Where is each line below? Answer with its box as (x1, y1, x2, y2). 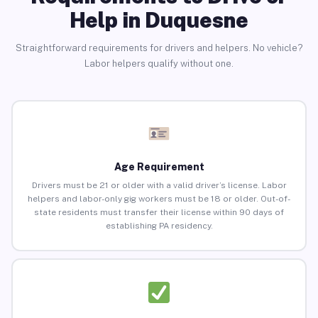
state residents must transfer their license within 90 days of (34, 207, 284, 218)
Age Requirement (114, 161, 204, 173)
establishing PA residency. (105, 221, 213, 231)
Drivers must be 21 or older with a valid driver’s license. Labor (31, 180, 287, 191)
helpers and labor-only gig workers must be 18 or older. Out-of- (28, 194, 290, 204)
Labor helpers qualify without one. (84, 57, 234, 69)
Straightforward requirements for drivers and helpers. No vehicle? (15, 42, 303, 53)
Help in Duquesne (70, 6, 248, 33)
